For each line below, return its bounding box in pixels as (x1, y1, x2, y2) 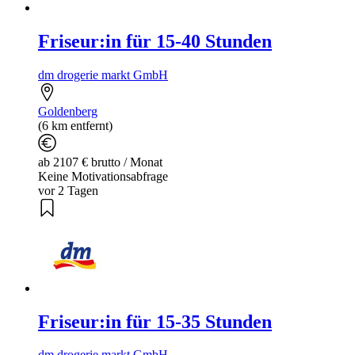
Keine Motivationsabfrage (38, 169, 168, 183)
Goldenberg (38, 104, 97, 118)
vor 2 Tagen (38, 183, 98, 197)
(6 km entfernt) (38, 118, 113, 132)
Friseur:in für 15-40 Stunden (38, 30, 272, 52)
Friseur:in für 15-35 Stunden (38, 311, 272, 332)
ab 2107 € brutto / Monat (38, 155, 162, 169)
